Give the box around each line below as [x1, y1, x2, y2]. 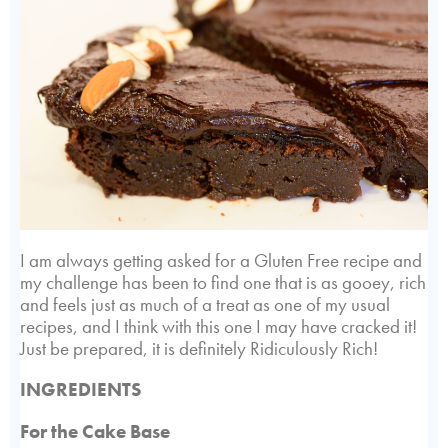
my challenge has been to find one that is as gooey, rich [20, 269, 426, 295]
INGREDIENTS [20, 377, 141, 403]
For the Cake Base [20, 418, 170, 444]
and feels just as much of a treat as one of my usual [20, 291, 390, 317]
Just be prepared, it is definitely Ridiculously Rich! [20, 335, 378, 361]
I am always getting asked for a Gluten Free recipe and [20, 247, 422, 273]
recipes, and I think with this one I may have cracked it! [20, 313, 417, 339]
